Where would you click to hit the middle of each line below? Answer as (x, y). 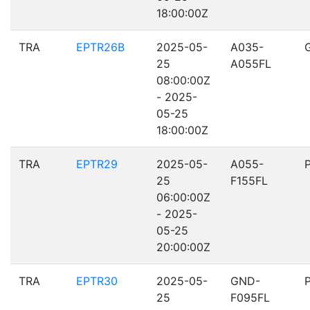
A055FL (251, 64)
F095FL (250, 298)
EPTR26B (100, 47)
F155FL (249, 181)
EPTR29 (97, 164)
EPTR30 (97, 281)
